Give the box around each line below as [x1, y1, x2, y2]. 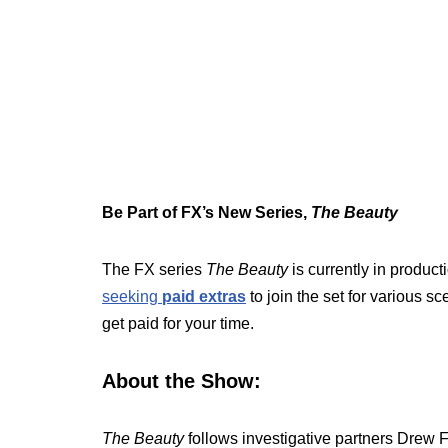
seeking [102, 288, 162, 305]
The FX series [102, 261, 206, 278]
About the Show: [102, 370, 261, 392]
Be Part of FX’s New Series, [102, 204, 311, 221]
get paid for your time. [102, 315, 254, 332]
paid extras [162, 288, 246, 305]
